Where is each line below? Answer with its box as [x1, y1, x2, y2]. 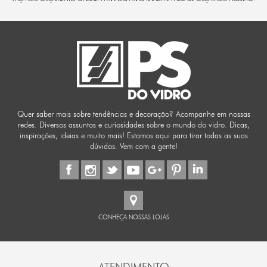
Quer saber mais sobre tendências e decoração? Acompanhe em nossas [17, 108, 250, 119]
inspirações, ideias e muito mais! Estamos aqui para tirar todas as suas [19, 130, 248, 140]
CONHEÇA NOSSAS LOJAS [98, 213, 169, 221]
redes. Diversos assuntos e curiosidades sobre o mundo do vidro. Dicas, [17, 119, 250, 129]
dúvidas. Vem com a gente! [89, 141, 178, 151]
